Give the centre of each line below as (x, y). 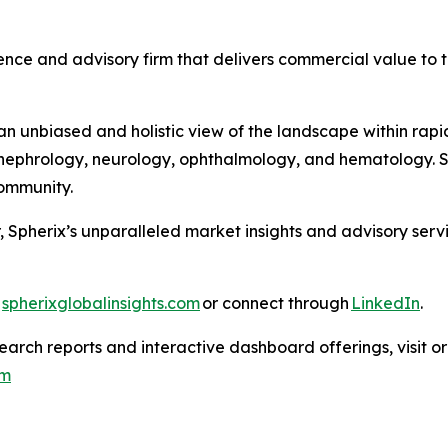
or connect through (275, 302)
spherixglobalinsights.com (101, 302)
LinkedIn (385, 302)
